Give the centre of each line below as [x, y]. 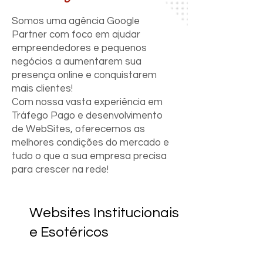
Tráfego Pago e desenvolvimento [87, 116]
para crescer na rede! [60, 170]
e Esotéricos [69, 232]
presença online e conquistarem [84, 75]
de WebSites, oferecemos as [78, 129]
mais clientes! [42, 89]
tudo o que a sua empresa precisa [89, 156]
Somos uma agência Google [76, 21]
